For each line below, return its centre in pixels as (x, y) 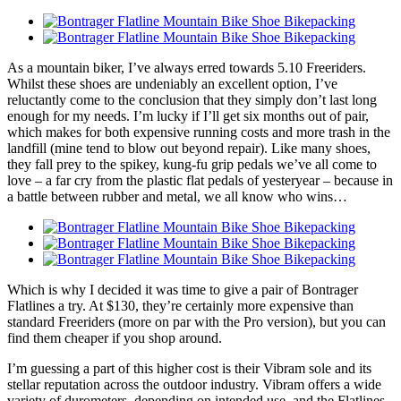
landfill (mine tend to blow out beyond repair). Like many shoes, (189, 149)
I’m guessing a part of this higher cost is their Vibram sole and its (189, 369)
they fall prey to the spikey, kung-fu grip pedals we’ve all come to (192, 165)
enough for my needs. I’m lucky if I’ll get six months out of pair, (188, 116)
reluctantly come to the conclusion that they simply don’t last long (192, 100)
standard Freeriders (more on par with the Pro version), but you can (196, 322)
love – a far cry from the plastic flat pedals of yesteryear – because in (200, 181)
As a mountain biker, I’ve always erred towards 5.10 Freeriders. (187, 68)
